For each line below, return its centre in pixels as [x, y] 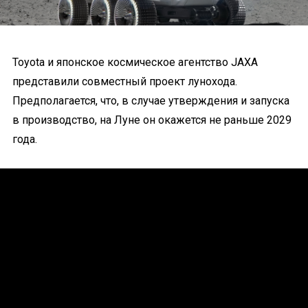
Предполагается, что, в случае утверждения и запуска [151, 101]
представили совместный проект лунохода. [125, 81]
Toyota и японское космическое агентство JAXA [135, 62]
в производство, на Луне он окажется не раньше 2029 [152, 120]
